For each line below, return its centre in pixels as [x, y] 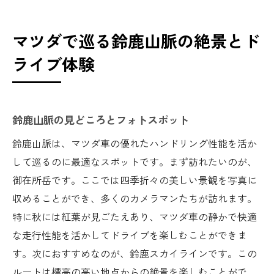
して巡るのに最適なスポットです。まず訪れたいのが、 [135, 161]
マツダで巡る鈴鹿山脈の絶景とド [136, 40]
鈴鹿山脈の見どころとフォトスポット [101, 119]
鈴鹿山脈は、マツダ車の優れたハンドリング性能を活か [135, 143]
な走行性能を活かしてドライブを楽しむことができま [130, 235]
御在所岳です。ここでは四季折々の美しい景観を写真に [135, 180]
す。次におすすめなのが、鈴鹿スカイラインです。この [135, 253]
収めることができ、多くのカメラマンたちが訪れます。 [135, 198]
